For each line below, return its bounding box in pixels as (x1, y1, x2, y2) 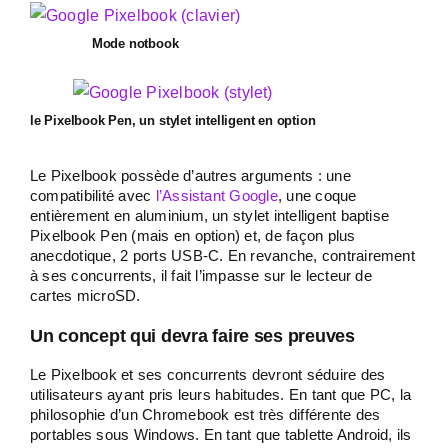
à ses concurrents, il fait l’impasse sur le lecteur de (30, 267, 372, 284)
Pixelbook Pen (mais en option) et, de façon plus (30, 227, 356, 244)
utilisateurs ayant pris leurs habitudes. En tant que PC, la (30, 386, 412, 403)
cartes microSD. (30, 287, 141, 304)
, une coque (277, 187, 357, 204)
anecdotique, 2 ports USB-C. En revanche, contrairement (30, 247, 415, 264)
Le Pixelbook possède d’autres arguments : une (30, 167, 351, 184)
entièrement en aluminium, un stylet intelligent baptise (30, 207, 390, 224)
